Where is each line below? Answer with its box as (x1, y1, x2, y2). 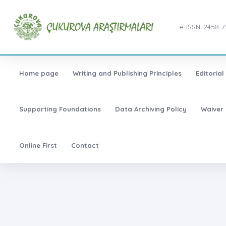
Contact (71, 141, 99, 149)
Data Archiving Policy (115, 105, 187, 114)
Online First (19, 141, 57, 149)
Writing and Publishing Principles (72, 69, 182, 78)
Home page (19, 69, 59, 78)
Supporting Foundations (19, 105, 101, 114)
